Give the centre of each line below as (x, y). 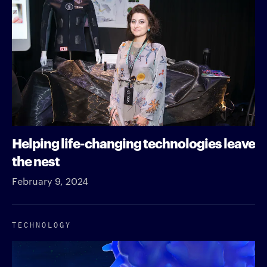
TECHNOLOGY (42, 223)
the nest (36, 160)
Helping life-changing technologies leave (133, 142)
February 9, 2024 (50, 181)
